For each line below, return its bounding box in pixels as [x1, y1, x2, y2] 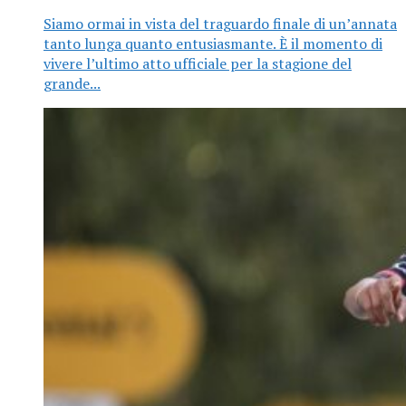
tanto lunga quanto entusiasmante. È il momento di [43, 34, 382, 53]
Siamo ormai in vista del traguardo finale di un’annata [43, 14, 397, 34]
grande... [43, 73, 101, 93]
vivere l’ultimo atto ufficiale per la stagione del [43, 53, 352, 73]
